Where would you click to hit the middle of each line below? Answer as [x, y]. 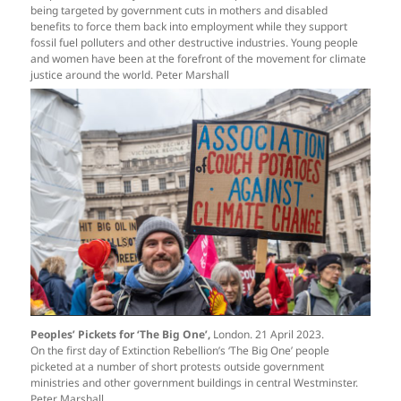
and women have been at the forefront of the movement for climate [199, 58]
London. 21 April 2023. [268, 334]
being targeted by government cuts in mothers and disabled [179, 10]
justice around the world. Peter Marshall [130, 74]
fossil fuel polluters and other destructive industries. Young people [195, 42]
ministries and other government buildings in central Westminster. [195, 382]
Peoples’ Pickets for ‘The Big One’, [121, 334]
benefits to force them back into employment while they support [189, 26]
